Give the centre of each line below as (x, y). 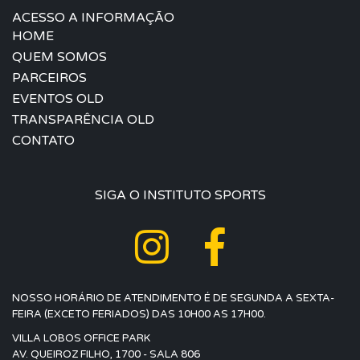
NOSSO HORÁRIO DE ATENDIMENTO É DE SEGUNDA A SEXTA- (173, 298)
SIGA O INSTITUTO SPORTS (180, 195)
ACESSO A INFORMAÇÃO (93, 17)
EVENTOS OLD (58, 98)
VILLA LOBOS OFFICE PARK (81, 338)
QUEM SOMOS (59, 57)
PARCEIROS (49, 78)
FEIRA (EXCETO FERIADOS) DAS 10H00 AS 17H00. (139, 314)
